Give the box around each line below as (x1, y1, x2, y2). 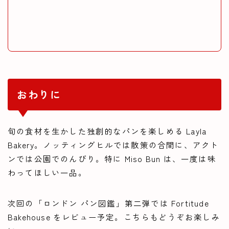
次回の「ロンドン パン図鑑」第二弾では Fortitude (8, 197, 209, 209)
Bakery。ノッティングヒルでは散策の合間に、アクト (8, 139, 219, 151)
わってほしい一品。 (8, 167, 87, 178)
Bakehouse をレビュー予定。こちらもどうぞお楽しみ (8, 211, 220, 223)
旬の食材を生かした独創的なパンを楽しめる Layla (8, 125, 207, 137)
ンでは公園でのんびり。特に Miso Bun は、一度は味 (8, 153, 216, 165)
